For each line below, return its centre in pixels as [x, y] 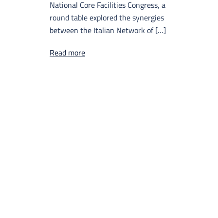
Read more [67, 53]
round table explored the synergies [107, 18]
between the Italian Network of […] [108, 30]
